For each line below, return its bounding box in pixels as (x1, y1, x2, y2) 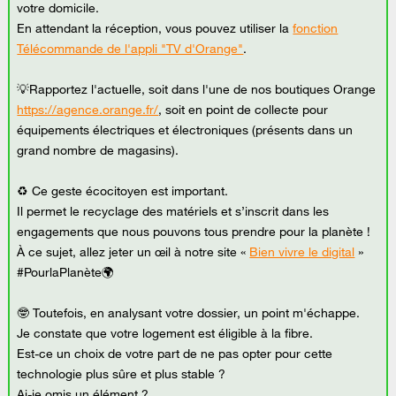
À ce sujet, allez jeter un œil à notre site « (17, 244, 250, 261)
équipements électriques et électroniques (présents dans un (17, 122, 354, 139)
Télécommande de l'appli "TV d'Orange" (17, 41, 244, 57)
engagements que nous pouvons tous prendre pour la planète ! (17, 224, 371, 240)
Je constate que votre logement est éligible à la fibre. (17, 325, 314, 342)
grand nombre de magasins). (17, 142, 179, 159)
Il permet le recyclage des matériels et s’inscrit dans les (17, 203, 330, 220)
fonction (293, 20, 339, 37)
